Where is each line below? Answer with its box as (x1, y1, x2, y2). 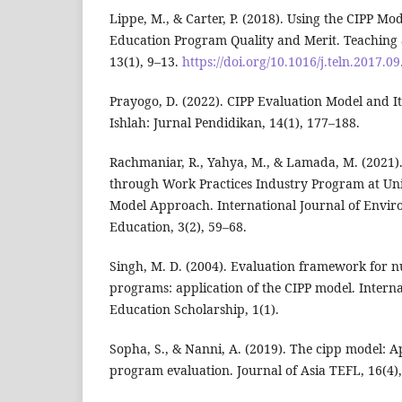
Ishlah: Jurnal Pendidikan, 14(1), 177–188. (109, 114, 360, 132)
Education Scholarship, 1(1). (109, 301, 279, 319)
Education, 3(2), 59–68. (109, 218, 247, 236)
